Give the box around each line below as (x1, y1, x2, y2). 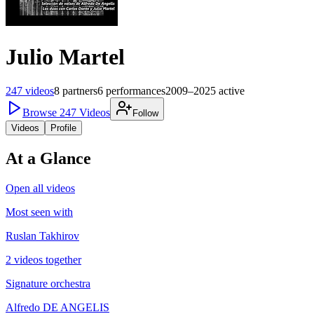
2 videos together (6, 253, 81, 266)
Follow (132, 107, 158, 118)
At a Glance (6, 149, 91, 168)
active (219, 84, 245, 97)
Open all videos (6, 182, 75, 194)
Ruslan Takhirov (6, 229, 79, 242)
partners (62, 84, 97, 97)
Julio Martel (6, 43, 125, 69)
